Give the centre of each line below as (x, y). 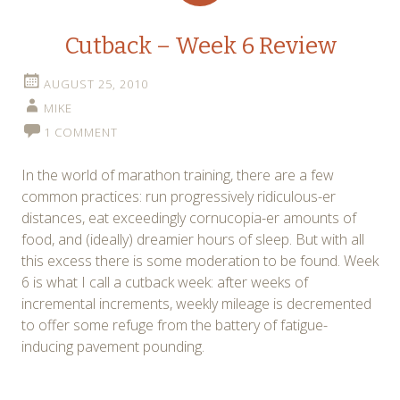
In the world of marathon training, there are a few (178, 175)
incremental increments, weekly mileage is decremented (196, 304)
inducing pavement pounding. (113, 347)
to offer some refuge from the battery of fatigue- (175, 325)
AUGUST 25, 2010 (96, 84)
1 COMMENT (81, 133)
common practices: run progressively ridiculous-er (179, 197)
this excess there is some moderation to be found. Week (200, 261)
